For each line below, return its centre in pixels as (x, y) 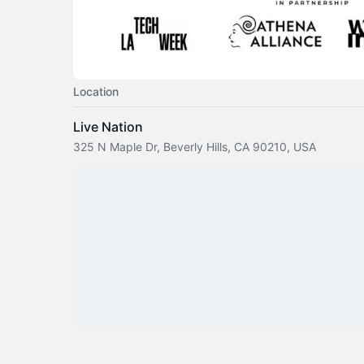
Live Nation (108, 127)
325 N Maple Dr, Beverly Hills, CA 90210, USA (195, 147)
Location (96, 91)
